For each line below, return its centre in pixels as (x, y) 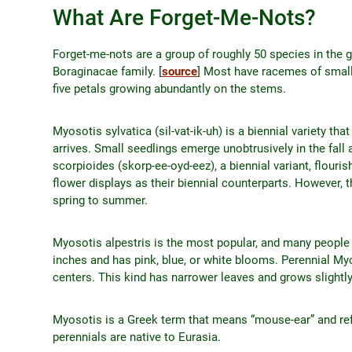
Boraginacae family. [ (107, 72)
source (180, 72)
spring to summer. (100, 201)
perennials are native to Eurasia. (137, 337)
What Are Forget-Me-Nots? (184, 18)
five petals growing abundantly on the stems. (169, 89)
